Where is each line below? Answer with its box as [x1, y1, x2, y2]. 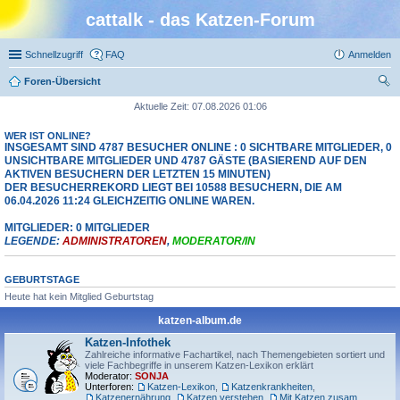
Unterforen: [85, 381, 134, 393]
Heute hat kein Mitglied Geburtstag [4, 290, 154, 302]
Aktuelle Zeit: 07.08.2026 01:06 [133, 101, 267, 112]
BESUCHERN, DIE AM [227, 182, 342, 193]
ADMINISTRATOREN [62, 236, 167, 246]
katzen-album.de [158, 314, 242, 328]
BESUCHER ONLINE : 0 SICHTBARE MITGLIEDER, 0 [124, 142, 392, 153]
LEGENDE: [4, 236, 62, 246]
